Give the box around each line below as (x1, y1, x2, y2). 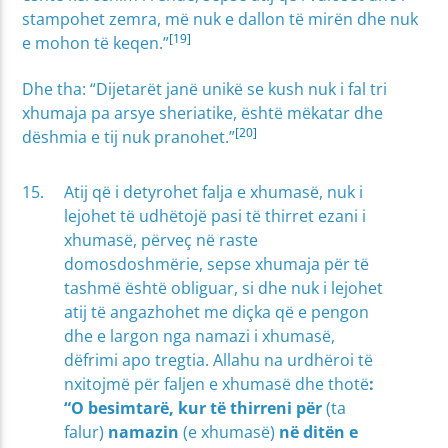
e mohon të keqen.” (22, 31, 170, 54)
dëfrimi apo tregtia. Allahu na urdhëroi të (64, 348, 374, 371)
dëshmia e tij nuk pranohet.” (22, 126, 236, 149)
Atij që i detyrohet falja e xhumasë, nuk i (64, 180, 364, 203)
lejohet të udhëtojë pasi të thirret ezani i (64, 204, 367, 227)
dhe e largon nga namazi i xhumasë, (64, 324, 336, 347)
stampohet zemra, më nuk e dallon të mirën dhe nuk (22, 7, 419, 30)
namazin (104, 420, 184, 443)
